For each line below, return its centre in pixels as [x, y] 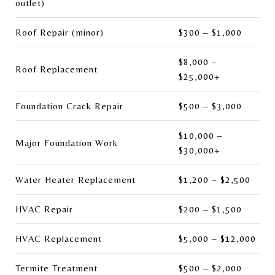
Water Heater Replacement [76, 179]
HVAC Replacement [59, 238]
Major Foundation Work [67, 142]
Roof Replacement [56, 69]
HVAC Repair [44, 209]
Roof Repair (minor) [60, 32]
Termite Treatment [56, 268]
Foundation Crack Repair [69, 106]
